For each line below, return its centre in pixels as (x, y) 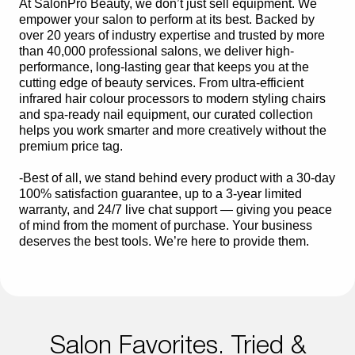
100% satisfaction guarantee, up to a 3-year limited (160, 194)
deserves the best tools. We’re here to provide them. (164, 242)
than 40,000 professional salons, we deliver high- (157, 52)
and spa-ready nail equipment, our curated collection (166, 115)
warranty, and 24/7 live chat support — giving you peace (176, 210)
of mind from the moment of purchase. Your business (166, 226)
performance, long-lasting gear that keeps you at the (164, 67)
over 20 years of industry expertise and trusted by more (172, 36)
